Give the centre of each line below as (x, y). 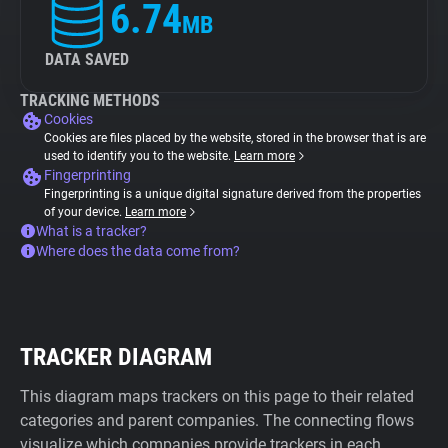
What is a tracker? (91, 231)
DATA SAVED (87, 59)
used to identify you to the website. (139, 156)
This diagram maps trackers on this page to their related (217, 396)
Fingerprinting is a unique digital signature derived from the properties (232, 194)
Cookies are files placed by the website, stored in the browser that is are (235, 138)
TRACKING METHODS (90, 100)
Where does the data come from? (138, 251)
